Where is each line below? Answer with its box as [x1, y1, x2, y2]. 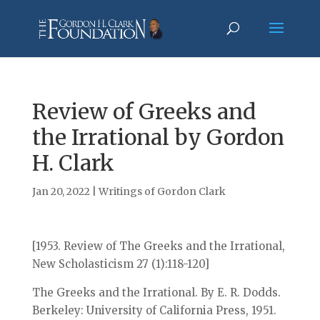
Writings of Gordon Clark [98, 185, 226, 198]
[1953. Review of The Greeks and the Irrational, [31, 239, 285, 253]
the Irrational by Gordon [31, 124, 284, 151]
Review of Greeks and [31, 98, 256, 125]
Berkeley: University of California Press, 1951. [31, 304, 276, 317]
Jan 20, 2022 [31, 185, 90, 198]
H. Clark [31, 149, 114, 176]
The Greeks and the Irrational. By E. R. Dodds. [31, 286, 281, 299]
